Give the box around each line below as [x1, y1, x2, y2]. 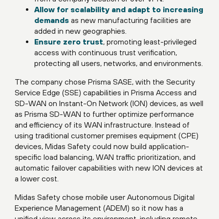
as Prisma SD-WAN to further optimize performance [15, 109, 194, 119]
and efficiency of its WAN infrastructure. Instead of [15, 120, 190, 130]
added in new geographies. [34, 26, 127, 36]
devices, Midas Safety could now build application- [15, 142, 189, 151]
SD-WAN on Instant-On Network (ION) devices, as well [15, 99, 203, 108]
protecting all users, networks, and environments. [34, 59, 203, 68]
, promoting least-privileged [103, 37, 197, 46]
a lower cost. [15, 174, 59, 183]
